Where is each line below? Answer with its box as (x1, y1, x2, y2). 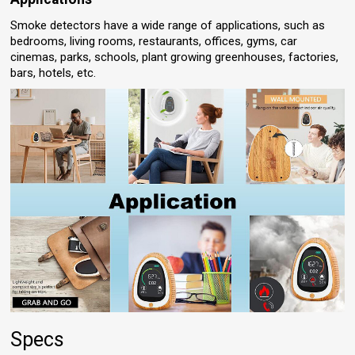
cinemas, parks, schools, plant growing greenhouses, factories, (10, 50, 339, 65)
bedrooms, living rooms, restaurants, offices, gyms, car (10, 34, 298, 49)
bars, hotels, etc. (10, 66, 97, 81)
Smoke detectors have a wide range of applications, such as (10, 18, 326, 33)
